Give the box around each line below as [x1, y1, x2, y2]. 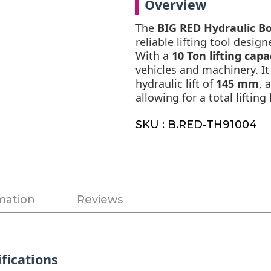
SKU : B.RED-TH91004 [135, 117, 257, 131]
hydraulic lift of [135, 76, 216, 91]
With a [135, 48, 172, 63]
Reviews [77, 192, 123, 206]
